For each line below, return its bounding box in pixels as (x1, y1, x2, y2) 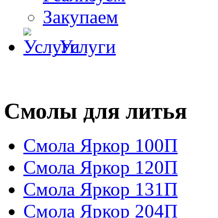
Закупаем (43, 6, 118, 28)
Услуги (59, 36, 116, 57)
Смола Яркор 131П (23, 179, 178, 200)
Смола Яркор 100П (23, 135, 178, 156)
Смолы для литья (4, 98, 187, 124)
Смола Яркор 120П (23, 157, 178, 178)
